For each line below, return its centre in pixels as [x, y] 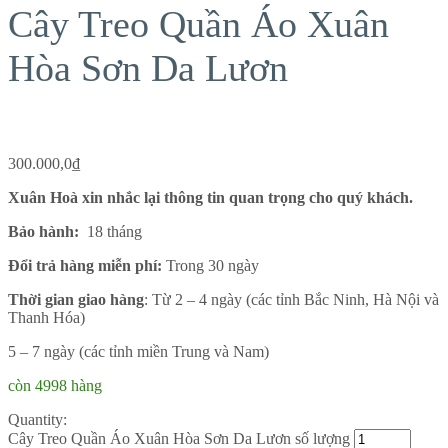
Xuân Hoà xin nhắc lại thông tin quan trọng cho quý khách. [210, 198]
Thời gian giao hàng [76, 300]
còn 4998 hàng [55, 386]
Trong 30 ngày [210, 266]
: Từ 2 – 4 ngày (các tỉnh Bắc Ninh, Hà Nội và [291, 300]
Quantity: [37, 420]
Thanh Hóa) [46, 318]
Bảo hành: [43, 232]
